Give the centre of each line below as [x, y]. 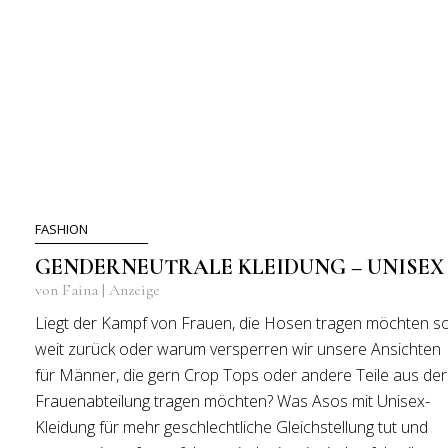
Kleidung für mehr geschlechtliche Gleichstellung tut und [231, 427]
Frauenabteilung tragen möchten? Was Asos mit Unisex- [232, 401]
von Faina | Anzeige [97, 290]
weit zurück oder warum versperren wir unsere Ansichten [238, 349]
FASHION [61, 229]
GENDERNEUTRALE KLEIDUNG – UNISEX [239, 267]
